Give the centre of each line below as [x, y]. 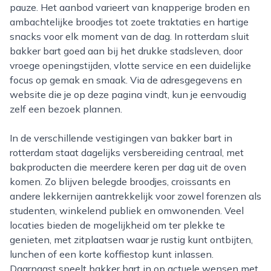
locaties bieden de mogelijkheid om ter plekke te [117, 225]
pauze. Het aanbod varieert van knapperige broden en [130, 7]
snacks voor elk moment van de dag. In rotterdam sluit [129, 36]
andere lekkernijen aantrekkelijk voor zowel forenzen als [135, 196]
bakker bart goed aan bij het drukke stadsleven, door [126, 51]
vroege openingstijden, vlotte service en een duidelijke [130, 65]
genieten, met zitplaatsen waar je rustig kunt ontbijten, [131, 240]
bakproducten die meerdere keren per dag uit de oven [128, 167]
